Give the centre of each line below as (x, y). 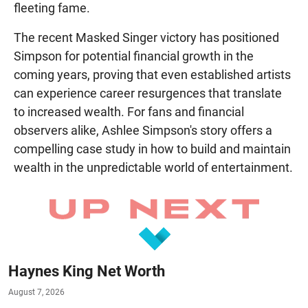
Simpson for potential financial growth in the (134, 56)
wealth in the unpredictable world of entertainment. (153, 167)
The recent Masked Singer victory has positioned (146, 37)
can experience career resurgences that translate (148, 93)
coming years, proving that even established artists (152, 74)
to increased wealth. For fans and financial (129, 111)
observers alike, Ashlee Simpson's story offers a (143, 130)
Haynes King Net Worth (87, 271)
